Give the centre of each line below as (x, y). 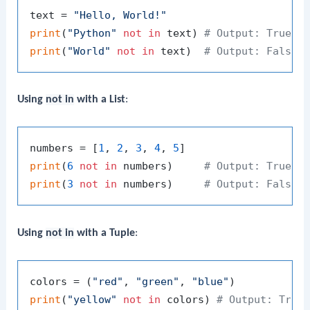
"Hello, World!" (120, 15)
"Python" (92, 33)
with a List (100, 100)
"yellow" (92, 299)
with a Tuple (105, 233)
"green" (158, 281)
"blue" (211, 281)
